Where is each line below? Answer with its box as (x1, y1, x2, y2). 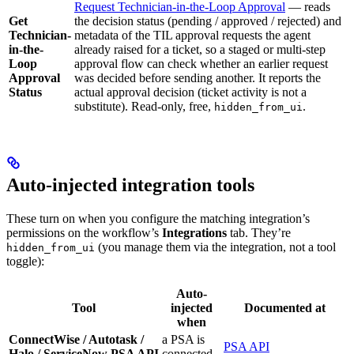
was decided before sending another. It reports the (74, 70, 321, 85)
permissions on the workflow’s (6, 225, 162, 239)
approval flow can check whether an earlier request (74, 56, 328, 70)
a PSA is (162, 332, 205, 346)
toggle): (6, 254, 44, 268)
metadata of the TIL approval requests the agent (74, 28, 311, 42)
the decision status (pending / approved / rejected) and (74, 13, 341, 28)
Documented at (243, 300, 326, 314)
